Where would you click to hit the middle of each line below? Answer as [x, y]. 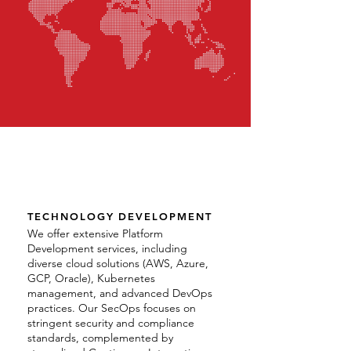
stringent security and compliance [111, 323]
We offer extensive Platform [95, 233]
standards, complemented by [100, 338]
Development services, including [107, 248]
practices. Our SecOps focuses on [112, 308]
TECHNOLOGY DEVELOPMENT [120, 216]
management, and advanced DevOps [120, 293]
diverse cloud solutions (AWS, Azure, [118, 263]
